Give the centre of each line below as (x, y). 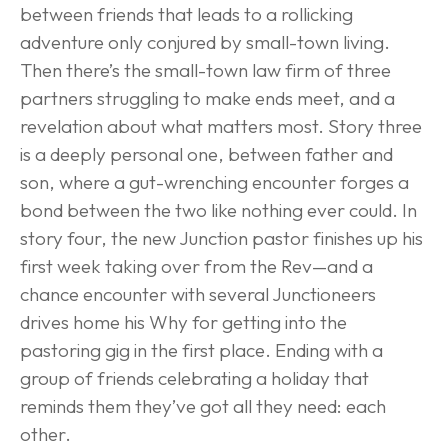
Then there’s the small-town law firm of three (207, 69)
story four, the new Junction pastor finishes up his (223, 237)
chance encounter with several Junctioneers (200, 293)
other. (45, 433)
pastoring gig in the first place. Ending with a (203, 349)
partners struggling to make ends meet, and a (209, 97)
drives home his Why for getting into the (185, 321)
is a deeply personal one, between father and (208, 153)
